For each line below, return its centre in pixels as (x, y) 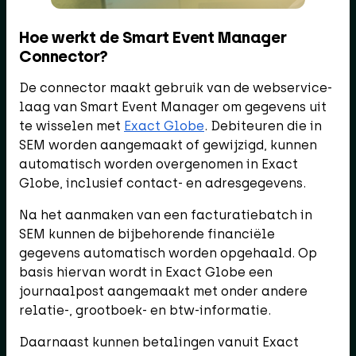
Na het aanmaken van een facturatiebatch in (166, 215)
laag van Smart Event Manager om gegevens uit (173, 106)
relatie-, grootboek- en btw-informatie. (145, 310)
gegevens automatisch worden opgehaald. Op (168, 253)
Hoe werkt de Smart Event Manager (153, 37)
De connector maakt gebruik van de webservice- (176, 87)
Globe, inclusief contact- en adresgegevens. (163, 183)
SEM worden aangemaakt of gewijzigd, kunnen (168, 145)
